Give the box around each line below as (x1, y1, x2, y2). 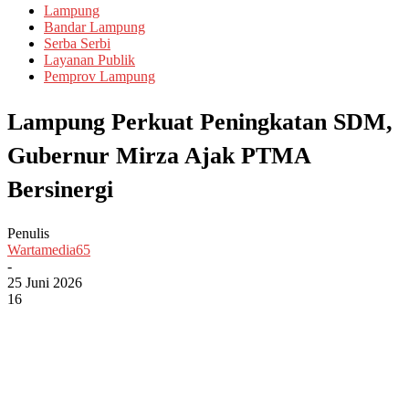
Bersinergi (7, 175, 113, 203)
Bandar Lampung (44, 19, 145, 35)
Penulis (7, 225, 49, 242)
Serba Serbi (44, 36, 110, 51)
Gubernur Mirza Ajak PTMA (7, 142, 310, 169)
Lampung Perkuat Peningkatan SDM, (7, 108, 393, 135)
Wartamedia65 (7, 242, 90, 258)
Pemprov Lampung (44, 68, 155, 84)
